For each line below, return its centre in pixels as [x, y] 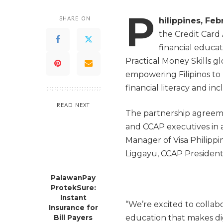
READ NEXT [73, 105]
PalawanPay [73, 177]
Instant [73, 197]
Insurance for [73, 207]
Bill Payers [73, 217]
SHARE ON [75, 18]
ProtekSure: [73, 187]
